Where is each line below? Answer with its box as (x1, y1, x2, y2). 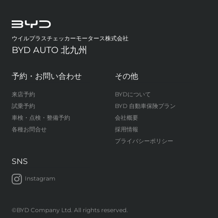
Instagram (25, 175, 55, 182)
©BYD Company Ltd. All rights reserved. (12, 206, 128, 214)
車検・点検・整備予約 (12, 114, 70, 122)
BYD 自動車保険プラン (115, 102, 176, 110)
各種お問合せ (12, 126, 47, 133)
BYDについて (115, 91, 151, 98)
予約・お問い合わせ (12, 72, 82, 81)
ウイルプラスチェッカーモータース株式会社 (12, 35, 128, 42)
